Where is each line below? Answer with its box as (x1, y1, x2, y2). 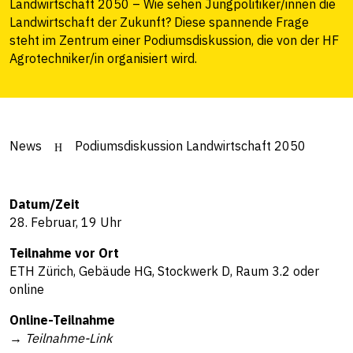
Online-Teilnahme (9, 312, 115, 328)
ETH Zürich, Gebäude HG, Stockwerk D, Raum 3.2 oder (9, 263, 319, 279)
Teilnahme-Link (25, 330, 112, 346)
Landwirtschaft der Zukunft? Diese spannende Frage (9, 14, 309, 30)
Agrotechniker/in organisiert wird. (9, 50, 197, 66)
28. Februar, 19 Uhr (9, 214, 121, 230)
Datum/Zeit (9, 196, 80, 212)
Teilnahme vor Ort (9, 245, 119, 261)
